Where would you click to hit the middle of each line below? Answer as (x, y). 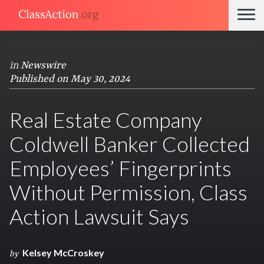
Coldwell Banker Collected (130, 144)
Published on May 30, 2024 (70, 79)
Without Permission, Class (128, 192)
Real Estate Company (106, 120)
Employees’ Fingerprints (121, 168)
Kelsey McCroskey (63, 253)
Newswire (43, 65)
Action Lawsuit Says (99, 216)
